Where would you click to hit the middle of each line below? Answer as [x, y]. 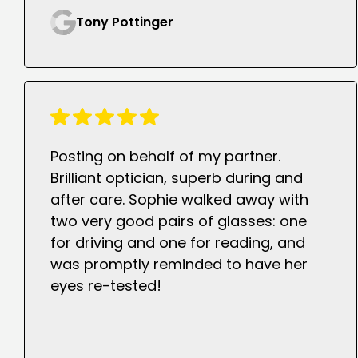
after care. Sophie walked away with [179, 200]
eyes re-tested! [106, 286]
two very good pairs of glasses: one [179, 221]
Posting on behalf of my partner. [165, 157]
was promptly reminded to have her [179, 265]
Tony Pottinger [125, 22]
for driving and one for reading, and [178, 243]
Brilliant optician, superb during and [177, 178]
